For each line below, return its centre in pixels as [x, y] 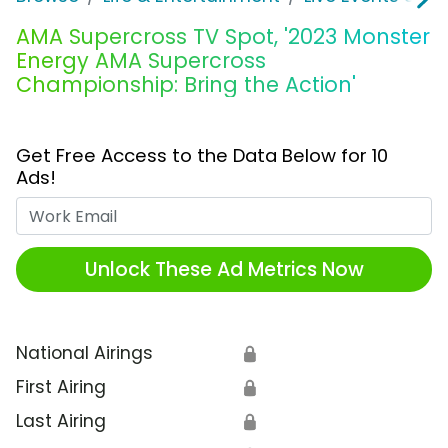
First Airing [61, 387]
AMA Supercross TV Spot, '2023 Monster [223, 37]
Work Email [270, 209]
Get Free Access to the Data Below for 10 [202, 156]
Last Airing [61, 421]
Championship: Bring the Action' [186, 85]
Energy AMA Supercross [141, 61]
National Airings [84, 353]
